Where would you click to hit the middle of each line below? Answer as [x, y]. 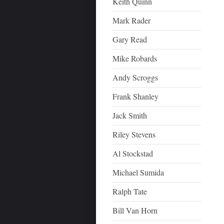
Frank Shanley [136, 96]
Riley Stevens [134, 134]
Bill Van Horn [135, 210]
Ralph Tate [130, 191]
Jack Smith [130, 115]
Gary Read [130, 39]
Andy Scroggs [135, 77]
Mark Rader [132, 20]
